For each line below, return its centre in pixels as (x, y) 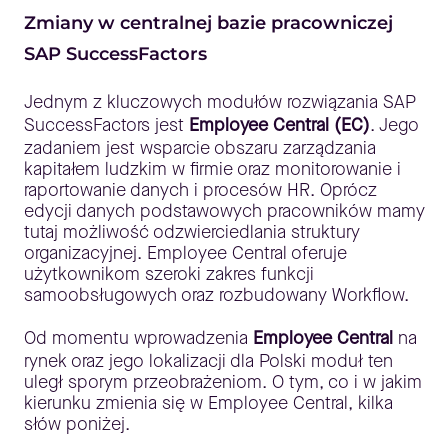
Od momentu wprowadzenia (138, 337)
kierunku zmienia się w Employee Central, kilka (208, 402)
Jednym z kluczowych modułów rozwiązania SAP (220, 101)
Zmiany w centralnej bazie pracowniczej (208, 22)
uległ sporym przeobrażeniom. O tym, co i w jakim (223, 381)
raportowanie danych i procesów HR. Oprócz (200, 189)
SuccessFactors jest (104, 124)
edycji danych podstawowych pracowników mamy (224, 210)
